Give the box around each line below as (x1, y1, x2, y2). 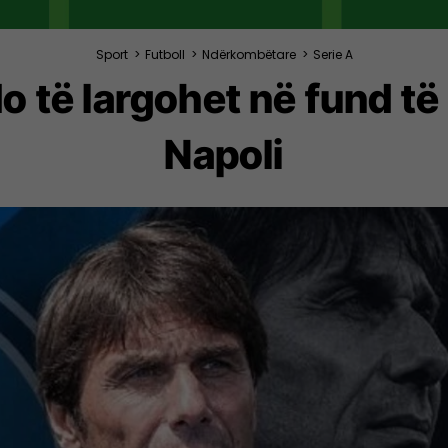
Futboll (144, 45, 185, 63)
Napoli (164, 129, 284, 179)
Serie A (312, 45, 353, 63)
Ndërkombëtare (201, 45, 296, 63)
